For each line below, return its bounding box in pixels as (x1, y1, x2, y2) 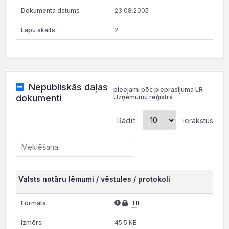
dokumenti (16, 92, 62, 103)
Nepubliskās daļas (28, 81, 108, 93)
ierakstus (181, 116, 213, 125)
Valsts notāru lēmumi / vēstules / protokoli (18, 174, 170, 184)
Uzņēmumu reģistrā (113, 93, 173, 101)
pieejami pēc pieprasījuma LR (113, 85, 203, 94)
